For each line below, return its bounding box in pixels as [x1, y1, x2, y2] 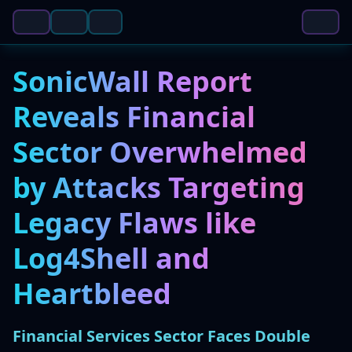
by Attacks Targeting [13, 168, 305, 207]
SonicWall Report [13, 62, 252, 101]
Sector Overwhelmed [13, 133, 307, 171]
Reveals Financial [13, 97, 255, 136]
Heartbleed [13, 274, 171, 313]
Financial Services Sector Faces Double [13, 325, 310, 346]
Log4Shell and [13, 239, 210, 277]
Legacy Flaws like [13, 203, 256, 242]
